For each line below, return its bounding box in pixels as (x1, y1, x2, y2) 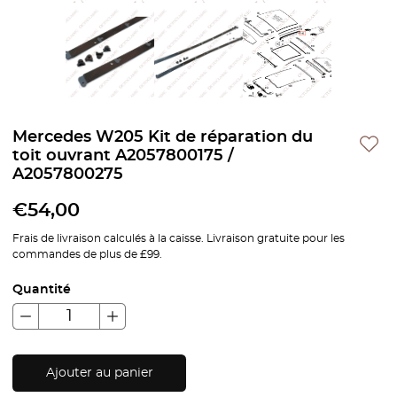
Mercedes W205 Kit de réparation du (12, 129, 313, 146)
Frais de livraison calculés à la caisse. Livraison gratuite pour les (12, 233, 345, 245)
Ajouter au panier (45, 366, 153, 379)
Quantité (12, 284, 71, 297)
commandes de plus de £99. (12, 249, 162, 261)
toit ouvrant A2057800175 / (12, 148, 234, 165)
